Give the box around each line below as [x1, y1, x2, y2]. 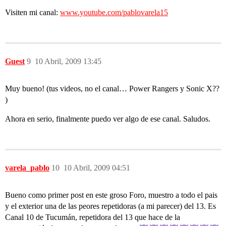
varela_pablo [5, 163, 49, 172]
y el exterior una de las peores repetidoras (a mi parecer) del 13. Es [5, 201, 216, 210]
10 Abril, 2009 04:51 [64, 163, 130, 172]
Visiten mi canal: [5, 8, 60, 17]
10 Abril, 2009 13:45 [35, 56, 101, 66]
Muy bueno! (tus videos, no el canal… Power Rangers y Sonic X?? [5, 84, 219, 93]
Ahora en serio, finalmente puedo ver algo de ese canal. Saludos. [5, 114, 210, 123]
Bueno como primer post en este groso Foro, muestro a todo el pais [5, 190, 217, 199]
